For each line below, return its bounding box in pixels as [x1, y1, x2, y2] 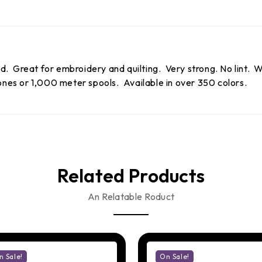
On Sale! [160, 251, 189, 261]
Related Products [57, 163, 205, 187]
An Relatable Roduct [87, 190, 175, 202]
